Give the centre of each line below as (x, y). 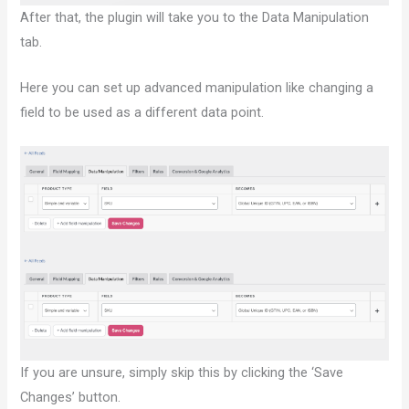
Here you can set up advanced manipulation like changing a (197, 88)
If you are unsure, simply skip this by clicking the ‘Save (182, 373)
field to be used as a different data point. (142, 113)
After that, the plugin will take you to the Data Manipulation (195, 17)
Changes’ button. (71, 398)
